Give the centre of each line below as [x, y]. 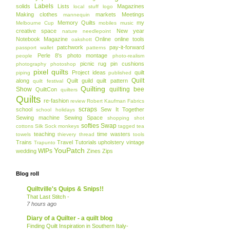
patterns [96, 47]
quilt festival [48, 81]
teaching [44, 134]
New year [130, 31]
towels [23, 134]
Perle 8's [50, 55]
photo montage [87, 55]
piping [23, 73]
